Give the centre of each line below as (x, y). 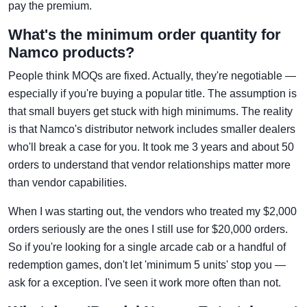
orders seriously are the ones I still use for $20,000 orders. (148, 230)
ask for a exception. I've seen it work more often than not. (145, 283)
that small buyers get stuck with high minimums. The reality (150, 112)
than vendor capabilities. (67, 183)
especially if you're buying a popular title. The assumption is (152, 94)
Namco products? (71, 53)
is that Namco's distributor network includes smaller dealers (152, 130)
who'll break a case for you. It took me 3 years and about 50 (151, 147)
